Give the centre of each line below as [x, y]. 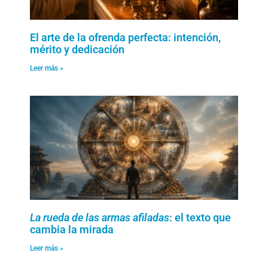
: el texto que [200, 217]
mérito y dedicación [77, 49]
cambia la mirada [72, 229]
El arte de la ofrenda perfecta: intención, [125, 37]
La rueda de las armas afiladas [100, 217]
